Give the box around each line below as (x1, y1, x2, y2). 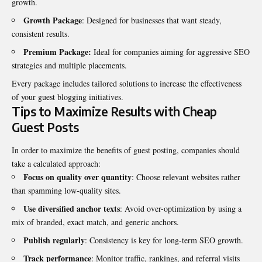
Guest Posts (12, 119, 79, 136)
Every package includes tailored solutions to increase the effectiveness (12, 78, 242, 89)
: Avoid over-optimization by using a (120, 203, 242, 215)
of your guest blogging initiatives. (12, 91, 123, 103)
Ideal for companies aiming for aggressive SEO (91, 46, 250, 58)
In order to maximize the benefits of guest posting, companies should (12, 144, 240, 156)
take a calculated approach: (12, 158, 101, 170)
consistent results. (12, 28, 70, 40)
